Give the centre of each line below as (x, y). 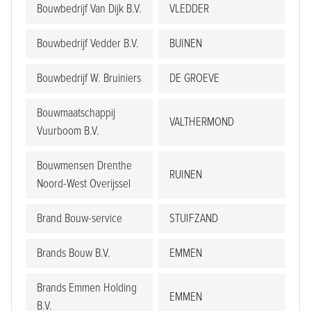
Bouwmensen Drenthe (84, 166)
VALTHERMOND (202, 122)
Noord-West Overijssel (84, 184)
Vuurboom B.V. (68, 131)
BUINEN (186, 44)
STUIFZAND (194, 219)
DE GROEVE (194, 78)
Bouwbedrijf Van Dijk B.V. (89, 9)
